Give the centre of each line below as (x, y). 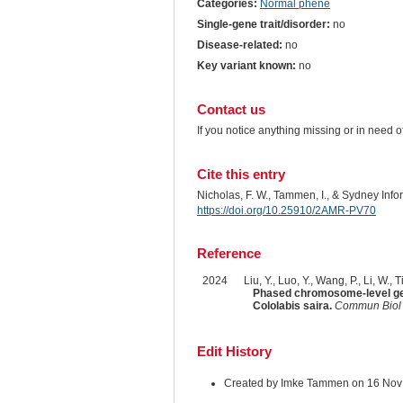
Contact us (231, 109)
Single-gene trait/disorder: (263, 24)
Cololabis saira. (292, 306)
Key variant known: (246, 65)
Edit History (234, 352)
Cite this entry (241, 174)
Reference (228, 254)
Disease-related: (239, 45)
